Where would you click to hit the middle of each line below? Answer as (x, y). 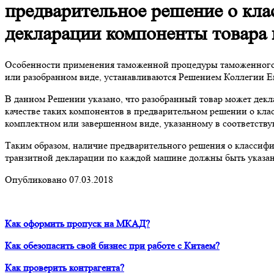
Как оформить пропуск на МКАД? (77, 223)
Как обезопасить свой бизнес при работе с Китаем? (112, 245)
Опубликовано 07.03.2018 (59, 179)
